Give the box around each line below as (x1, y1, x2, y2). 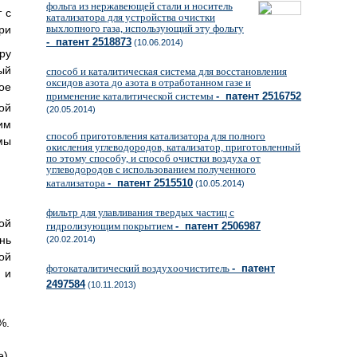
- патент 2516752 (216, 90, 301, 102)
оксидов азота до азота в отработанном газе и (46, 76, 251, 88)
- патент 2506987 (175, 220, 261, 232)
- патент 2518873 (46, 36, 131, 48)
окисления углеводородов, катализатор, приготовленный (46, 141, 300, 153)
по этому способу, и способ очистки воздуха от (46, 152, 261, 164)
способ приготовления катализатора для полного (46, 130, 265, 142)
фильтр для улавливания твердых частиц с (46, 206, 234, 218)
